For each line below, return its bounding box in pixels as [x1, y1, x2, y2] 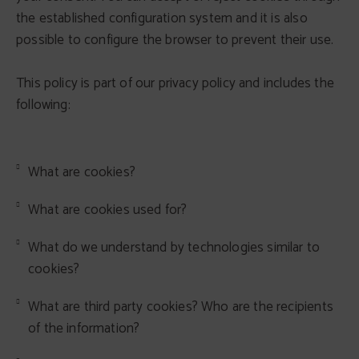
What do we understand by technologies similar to [28, 236, 321, 259]
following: [16, 94, 71, 116]
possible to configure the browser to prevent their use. [16, 29, 334, 51]
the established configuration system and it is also [16, 7, 308, 30]
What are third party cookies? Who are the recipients [28, 296, 333, 318]
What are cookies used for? [28, 199, 188, 221]
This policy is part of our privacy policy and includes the [16, 72, 334, 95]
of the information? [28, 317, 140, 340]
